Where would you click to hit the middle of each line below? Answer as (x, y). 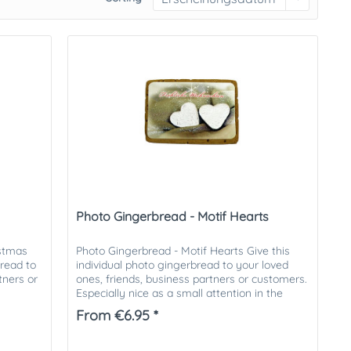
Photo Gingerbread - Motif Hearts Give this (183, 251)
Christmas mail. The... (130, 308)
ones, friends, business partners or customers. (192, 279)
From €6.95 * (118, 316)
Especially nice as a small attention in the (180, 293)
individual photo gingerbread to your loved (183, 265)
